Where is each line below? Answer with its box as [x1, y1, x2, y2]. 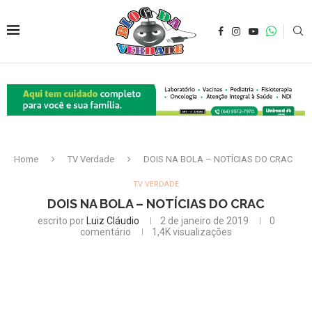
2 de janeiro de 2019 [159, 214, 249, 226]
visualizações [171, 226, 232, 237]
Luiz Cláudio [86, 214, 139, 226]
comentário [80, 226, 131, 237]
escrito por [37, 214, 86, 226]
